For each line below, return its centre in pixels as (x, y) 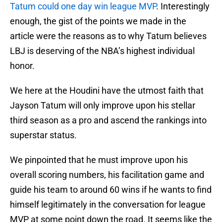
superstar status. (43, 135)
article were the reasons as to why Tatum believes (108, 36)
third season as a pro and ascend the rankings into (108, 120)
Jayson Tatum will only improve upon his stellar (103, 106)
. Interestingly (183, 6)
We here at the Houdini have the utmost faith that (107, 91)
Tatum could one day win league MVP (83, 6)
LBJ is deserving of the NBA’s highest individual (102, 51)
